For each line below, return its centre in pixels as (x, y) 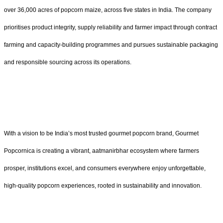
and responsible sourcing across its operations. (68, 62)
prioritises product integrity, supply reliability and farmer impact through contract (111, 27)
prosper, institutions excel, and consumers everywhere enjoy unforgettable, (105, 168)
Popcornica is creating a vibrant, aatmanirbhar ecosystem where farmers (102, 151)
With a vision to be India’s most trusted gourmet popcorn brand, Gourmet (101, 134)
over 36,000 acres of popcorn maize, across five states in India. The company (108, 10)
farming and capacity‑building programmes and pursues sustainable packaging (111, 45)
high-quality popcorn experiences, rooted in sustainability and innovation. (103, 186)
